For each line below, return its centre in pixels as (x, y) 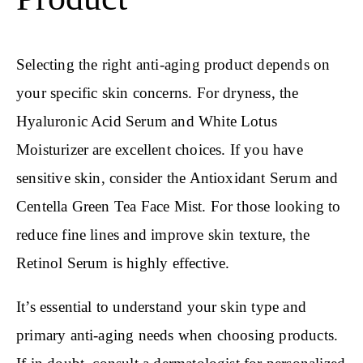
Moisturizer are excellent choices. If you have (160, 150)
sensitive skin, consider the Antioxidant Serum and (177, 178)
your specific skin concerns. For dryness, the (158, 93)
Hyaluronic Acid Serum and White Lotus (147, 122)
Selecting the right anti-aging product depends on (173, 65)
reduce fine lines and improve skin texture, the (163, 235)
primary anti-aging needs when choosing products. (177, 335)
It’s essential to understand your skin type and (161, 307)
